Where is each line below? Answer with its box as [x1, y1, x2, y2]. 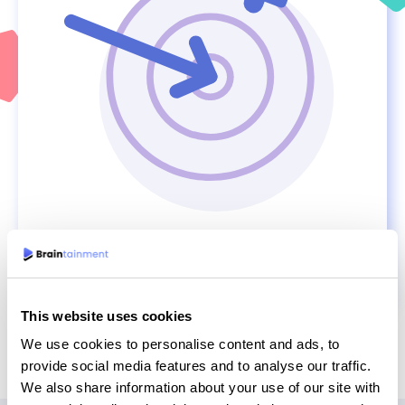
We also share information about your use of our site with [21, 380, 381, 395]
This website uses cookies [21, 307, 193, 324]
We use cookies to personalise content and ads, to [21, 336, 340, 352]
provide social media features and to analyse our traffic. [21, 358, 372, 373]
